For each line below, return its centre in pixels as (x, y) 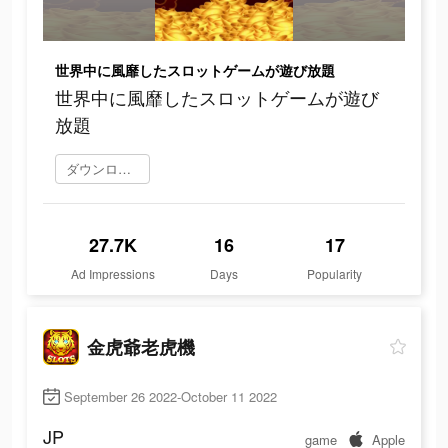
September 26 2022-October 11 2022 (170, 397)
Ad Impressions (113, 274)
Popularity (335, 274)
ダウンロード (124, 169)
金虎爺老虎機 (141, 346)
